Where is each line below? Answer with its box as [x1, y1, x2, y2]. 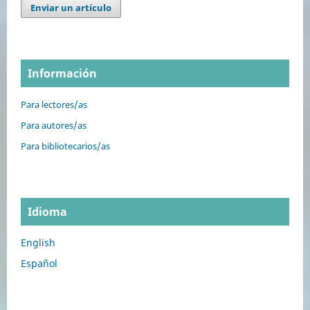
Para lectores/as [21, 98, 87, 111]
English [21, 236, 55, 250]
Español [21, 257, 57, 271]
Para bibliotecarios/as [21, 140, 110, 153]
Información [28, 66, 97, 82]
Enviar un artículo [30, 1, 112, 15]
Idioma [28, 204, 67, 220]
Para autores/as [21, 119, 86, 132]
